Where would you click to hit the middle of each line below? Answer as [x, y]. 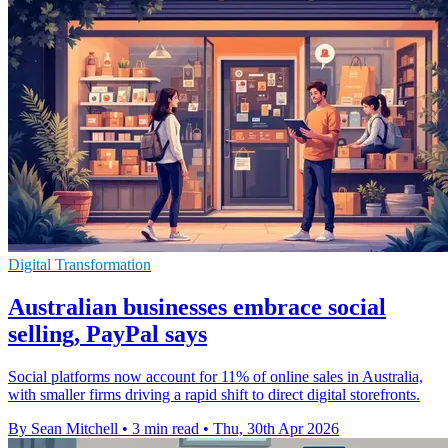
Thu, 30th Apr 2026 [276, 428]
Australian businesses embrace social [197, 306]
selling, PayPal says [107, 333]
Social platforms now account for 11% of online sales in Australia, [215, 376]
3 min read [165, 428]
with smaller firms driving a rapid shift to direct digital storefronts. [214, 394]
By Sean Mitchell [63, 428]
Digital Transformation [79, 264]
